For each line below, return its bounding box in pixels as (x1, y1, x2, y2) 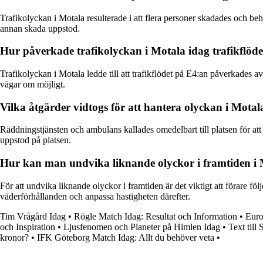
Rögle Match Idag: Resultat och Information (74, 211, 237, 221)
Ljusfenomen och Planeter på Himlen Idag (63, 221, 220, 232)
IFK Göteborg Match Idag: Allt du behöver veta (37, 232, 214, 242)
